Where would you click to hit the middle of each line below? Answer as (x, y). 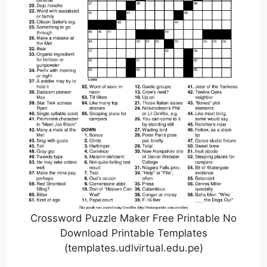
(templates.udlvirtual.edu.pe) (133, 248)
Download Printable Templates (133, 233)
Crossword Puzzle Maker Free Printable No (133, 218)
